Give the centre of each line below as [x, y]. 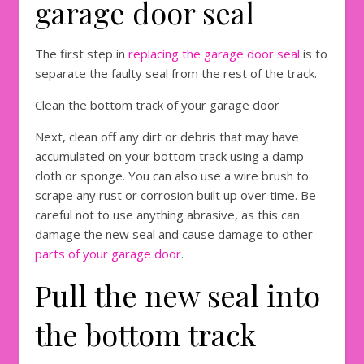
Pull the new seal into [178, 295]
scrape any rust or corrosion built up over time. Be [175, 195]
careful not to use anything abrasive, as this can [167, 215]
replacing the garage [188, 54]
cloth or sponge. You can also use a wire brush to [172, 176]
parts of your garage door [108, 254]
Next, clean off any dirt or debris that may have [167, 137]
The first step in [82, 54]
